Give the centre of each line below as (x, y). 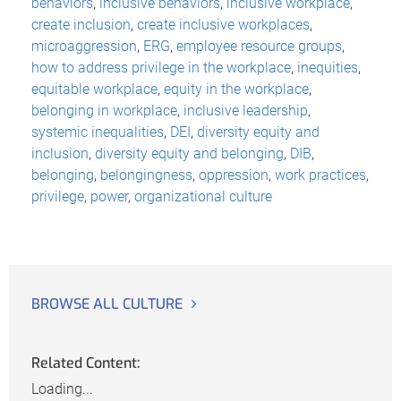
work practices (320, 175)
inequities (328, 67)
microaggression (84, 46)
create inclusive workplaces (223, 24)
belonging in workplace (104, 110)
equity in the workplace (236, 89)
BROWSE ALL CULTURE (107, 303)
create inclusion (81, 24)
